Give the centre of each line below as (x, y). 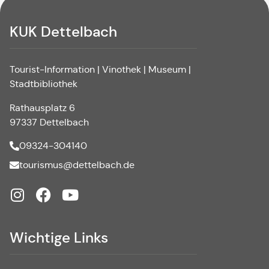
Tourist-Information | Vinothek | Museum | (100, 69)
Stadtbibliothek (44, 83)
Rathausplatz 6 (42, 107)
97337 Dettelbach (49, 122)
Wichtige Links (59, 237)
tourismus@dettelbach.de (77, 165)
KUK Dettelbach (63, 32)
